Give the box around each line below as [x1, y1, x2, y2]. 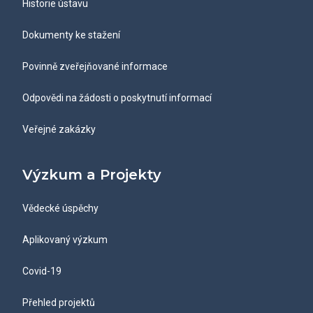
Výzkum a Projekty [22, 166, 161, 183]
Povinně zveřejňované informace [22, 61, 168, 72]
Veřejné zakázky [22, 124, 96, 135]
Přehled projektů [22, 297, 95, 308]
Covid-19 [22, 265, 61, 277]
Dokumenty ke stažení [22, 29, 120, 41]
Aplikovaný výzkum [22, 234, 108, 245]
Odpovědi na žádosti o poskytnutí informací [22, 92, 212, 103]
